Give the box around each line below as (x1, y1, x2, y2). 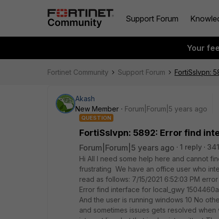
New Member (75, 105, 119, 113)
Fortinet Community (47, 68, 109, 76)
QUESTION (81, 114, 111, 121)
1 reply (180, 143, 202, 151)
